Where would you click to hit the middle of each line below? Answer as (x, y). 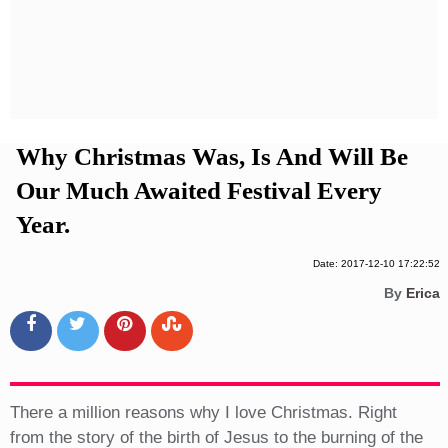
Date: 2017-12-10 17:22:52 (376, 264)
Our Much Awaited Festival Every (198, 191)
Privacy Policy (225, 34)
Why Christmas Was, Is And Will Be (211, 157)
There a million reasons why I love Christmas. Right (203, 413)
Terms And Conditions (225, 68)
